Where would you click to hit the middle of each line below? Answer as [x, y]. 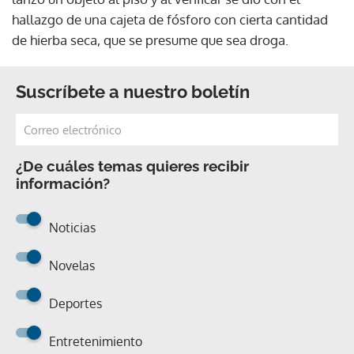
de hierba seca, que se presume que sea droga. [150, 40]
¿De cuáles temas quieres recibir [132, 166]
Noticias [72, 227]
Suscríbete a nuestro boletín [133, 91]
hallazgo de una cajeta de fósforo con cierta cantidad [170, 19]
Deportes [75, 303]
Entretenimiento [96, 341]
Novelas [72, 265]
